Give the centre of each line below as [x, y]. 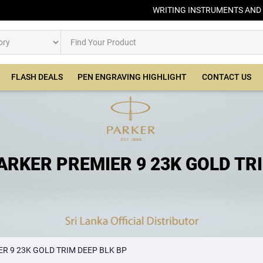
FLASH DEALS [37, 77]
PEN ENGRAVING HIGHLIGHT [132, 77]
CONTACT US [226, 77]
